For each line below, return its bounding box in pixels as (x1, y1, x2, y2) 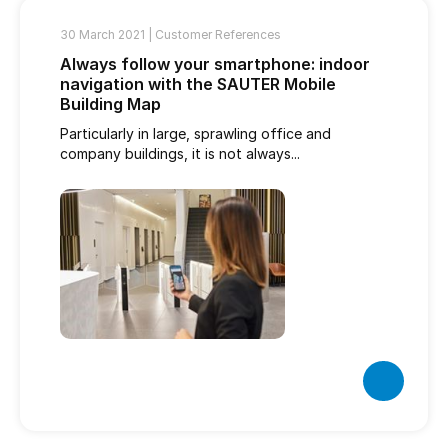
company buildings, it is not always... (60, 145, 300, 162)
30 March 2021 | (60, 27, 155, 42)
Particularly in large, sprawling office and (60, 125, 331, 142)
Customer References (155, 27, 281, 42)
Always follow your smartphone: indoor (60, 54, 370, 74)
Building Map (60, 94, 161, 114)
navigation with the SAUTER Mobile (60, 74, 336, 94)
